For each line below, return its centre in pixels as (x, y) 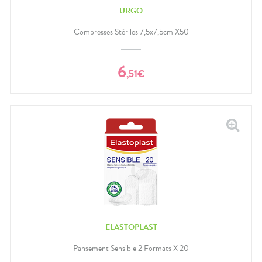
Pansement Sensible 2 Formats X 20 (131, 249)
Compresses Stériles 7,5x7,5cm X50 (131, 32)
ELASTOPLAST (131, 227)
